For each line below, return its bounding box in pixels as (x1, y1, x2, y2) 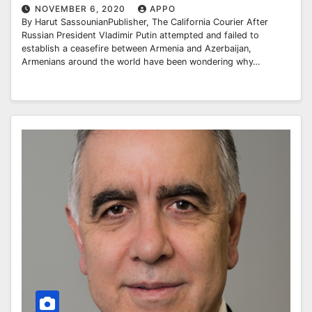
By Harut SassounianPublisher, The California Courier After (22, 16, 268, 27)
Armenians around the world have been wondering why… (22, 56, 260, 67)
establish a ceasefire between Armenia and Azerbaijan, (22, 42, 251, 54)
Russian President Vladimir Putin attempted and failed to (22, 29, 259, 40)
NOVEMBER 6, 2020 (35, 3, 128, 14)
